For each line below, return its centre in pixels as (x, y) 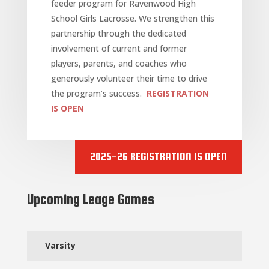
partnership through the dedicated (118, 33)
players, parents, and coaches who (119, 63)
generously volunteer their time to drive (129, 78)
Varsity (60, 245)
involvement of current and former (119, 48)
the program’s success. (98, 93)
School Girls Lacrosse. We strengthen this (132, 18)
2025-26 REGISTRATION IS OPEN (159, 156)
